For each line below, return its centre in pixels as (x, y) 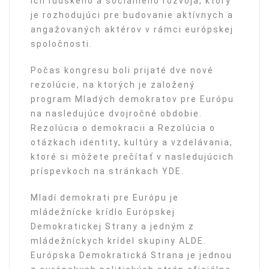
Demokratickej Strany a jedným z (113, 226)
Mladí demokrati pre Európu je (105, 197)
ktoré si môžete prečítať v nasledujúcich (132, 156)
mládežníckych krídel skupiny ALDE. (119, 240)
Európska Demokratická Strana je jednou (131, 255)
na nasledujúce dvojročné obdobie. (116, 113)
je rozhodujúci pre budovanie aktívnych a (132, 15)
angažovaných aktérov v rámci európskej (132, 29)
